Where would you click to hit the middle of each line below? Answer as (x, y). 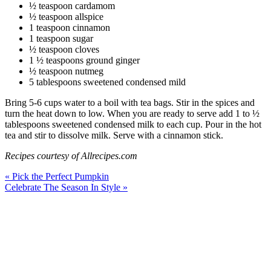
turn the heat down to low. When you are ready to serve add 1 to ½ (132, 113)
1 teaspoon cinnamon (70, 27)
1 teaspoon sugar (61, 38)
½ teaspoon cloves (64, 49)
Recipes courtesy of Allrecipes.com (71, 155)
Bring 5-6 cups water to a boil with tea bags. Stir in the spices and (130, 102)
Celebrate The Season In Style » (66, 187)
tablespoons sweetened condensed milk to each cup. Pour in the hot (133, 124)
